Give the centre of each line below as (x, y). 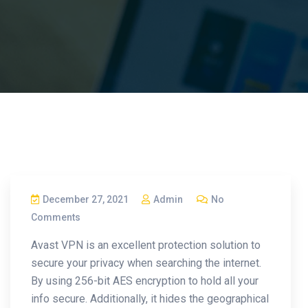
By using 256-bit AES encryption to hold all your (145, 280)
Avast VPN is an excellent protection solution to (146, 245)
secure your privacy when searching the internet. (146, 263)
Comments (56, 217)
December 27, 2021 (86, 199)
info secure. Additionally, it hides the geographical (150, 298)
